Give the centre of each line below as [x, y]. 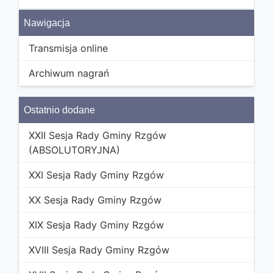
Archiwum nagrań [69, 73]
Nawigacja [47, 23]
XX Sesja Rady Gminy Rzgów [95, 200]
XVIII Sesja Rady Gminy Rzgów [99, 250]
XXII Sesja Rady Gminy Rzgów [97, 136]
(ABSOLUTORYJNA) [74, 150]
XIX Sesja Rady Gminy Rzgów [96, 225]
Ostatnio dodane [59, 110]
